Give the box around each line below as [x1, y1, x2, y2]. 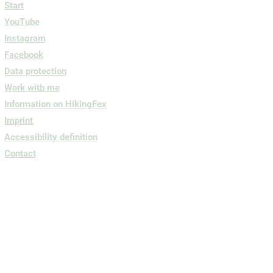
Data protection [4, 66, 66, 77]
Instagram [4, 33, 46, 44]
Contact [4, 148, 36, 159]
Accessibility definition [4, 132, 97, 143]
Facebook [4, 49, 43, 60]
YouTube [4, 16, 40, 27]
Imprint [4, 115, 33, 126]
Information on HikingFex [4, 99, 107, 110]
